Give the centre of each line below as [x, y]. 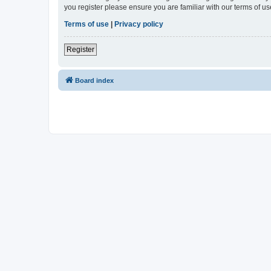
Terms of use [87, 24]
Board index [94, 81]
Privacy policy [139, 24]
